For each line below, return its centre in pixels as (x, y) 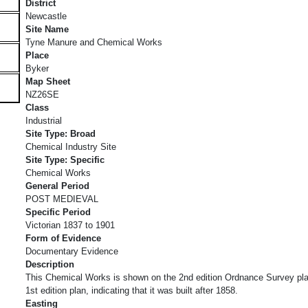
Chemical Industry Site (71, 146)
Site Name (47, 29)
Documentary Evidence (72, 251)
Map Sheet (48, 81)
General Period (57, 186)
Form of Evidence (63, 238)
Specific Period (58, 212)
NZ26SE (42, 94)
